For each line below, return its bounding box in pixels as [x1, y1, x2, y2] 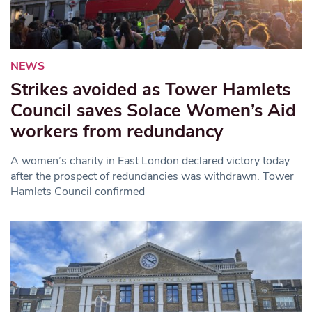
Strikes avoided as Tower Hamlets [10, 77, 290, 102]
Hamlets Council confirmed [10, 183, 145, 199]
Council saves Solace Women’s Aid [10, 97, 296, 123]
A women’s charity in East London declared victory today [10, 153, 290, 169]
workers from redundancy [10, 118, 223, 143]
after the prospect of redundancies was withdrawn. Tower [10, 168, 294, 184]
